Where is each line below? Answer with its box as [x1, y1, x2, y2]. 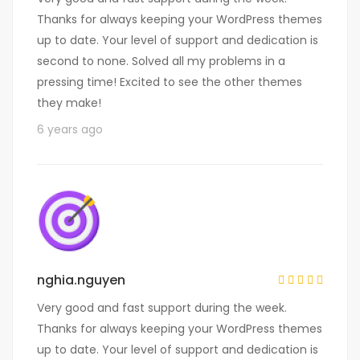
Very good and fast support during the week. [37, 300, 287, 317]
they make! [37, 95, 101, 112]
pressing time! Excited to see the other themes [37, 74, 302, 91]
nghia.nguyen [37, 270, 125, 289]
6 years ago [37, 121, 103, 138]
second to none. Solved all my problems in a [37, 53, 285, 70]
